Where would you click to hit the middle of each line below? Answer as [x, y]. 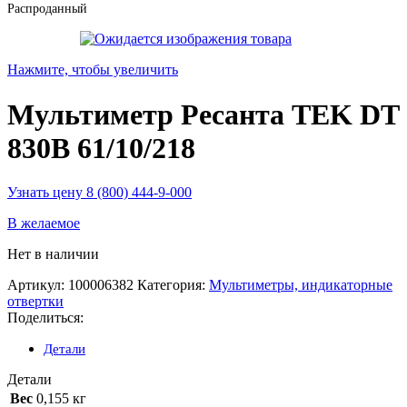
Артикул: [38, 285]
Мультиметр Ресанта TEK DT [203, 114]
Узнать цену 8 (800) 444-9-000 [99, 193]
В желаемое [44, 223]
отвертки [35, 302]
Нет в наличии [53, 254]
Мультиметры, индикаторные [301, 285]
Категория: [171, 285]
